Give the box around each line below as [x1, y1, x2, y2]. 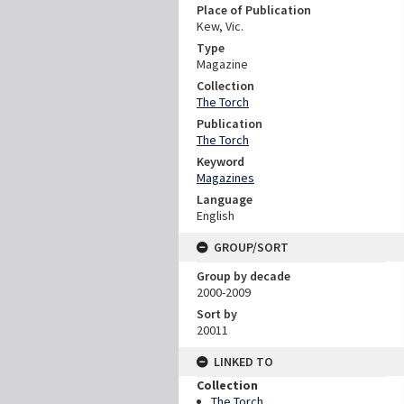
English [197, 207, 234, 224]
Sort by [197, 306, 237, 322]
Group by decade [197, 268, 290, 284]
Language [197, 191, 252, 207]
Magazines [197, 170, 254, 186]
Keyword [197, 153, 244, 170]
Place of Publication [197, 2, 311, 18]
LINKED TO [214, 353, 273, 370]
